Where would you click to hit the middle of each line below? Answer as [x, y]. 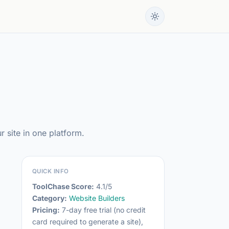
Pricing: [46, 210]
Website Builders [97, 198]
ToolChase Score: [63, 186]
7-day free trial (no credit [103, 210]
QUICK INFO [51, 171]
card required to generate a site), [88, 222]
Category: [50, 198]
